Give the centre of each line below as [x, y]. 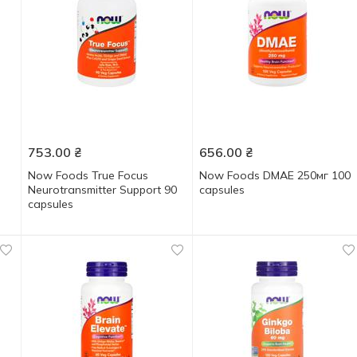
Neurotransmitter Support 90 [102, 190]
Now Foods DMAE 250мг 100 [275, 175]
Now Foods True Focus [88, 175]
